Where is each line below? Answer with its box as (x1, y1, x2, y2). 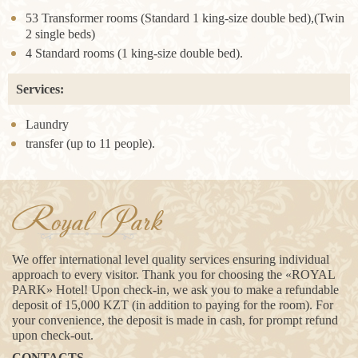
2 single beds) (26, 26, 95, 41)
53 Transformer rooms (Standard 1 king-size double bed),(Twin (26, 10, 344, 25)
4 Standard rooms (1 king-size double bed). (26, 46, 243, 60)
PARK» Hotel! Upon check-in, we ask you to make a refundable (12, 283, 339, 296)
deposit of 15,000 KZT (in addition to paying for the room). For (12, 298, 333, 312)
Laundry (26, 117, 69, 131)
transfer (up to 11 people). (26, 136, 155, 150)
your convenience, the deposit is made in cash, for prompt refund (12, 313, 338, 327)
